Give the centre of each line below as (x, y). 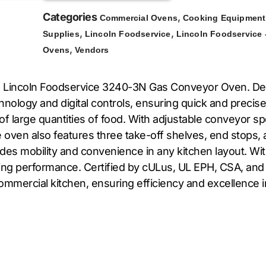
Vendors (92, 50)
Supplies (61, 34)
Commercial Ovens (138, 18)
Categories (70, 17)
